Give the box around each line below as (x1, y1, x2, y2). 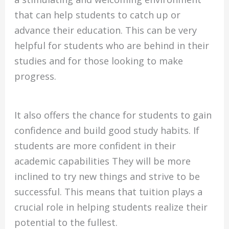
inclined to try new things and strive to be (14, 170, 200, 183)
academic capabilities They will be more (14, 155, 191, 168)
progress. (14, 70, 57, 83)
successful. (14, 186, 62, 198)
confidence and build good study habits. (14, 124, 191, 137)
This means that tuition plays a (64, 186, 203, 198)
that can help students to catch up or (14, 9, 181, 21)
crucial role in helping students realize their (14, 201, 208, 214)
